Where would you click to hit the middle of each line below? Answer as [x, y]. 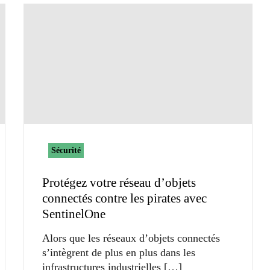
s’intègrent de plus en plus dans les [119, 252]
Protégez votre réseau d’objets [119, 182]
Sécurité [66, 150]
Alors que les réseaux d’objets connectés [131, 238]
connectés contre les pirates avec [124, 198]
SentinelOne [74, 214]
